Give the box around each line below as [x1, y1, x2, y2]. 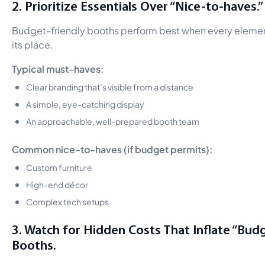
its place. [12, 37, 53, 51]
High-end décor [26, 177, 88, 190]
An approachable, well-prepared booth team [26, 114, 199, 127]
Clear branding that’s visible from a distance [26, 80, 193, 92]
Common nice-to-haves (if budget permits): [12, 141, 213, 156]
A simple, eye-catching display [26, 97, 144, 109]
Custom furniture [26, 160, 92, 173]
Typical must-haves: [12, 60, 104, 75]
